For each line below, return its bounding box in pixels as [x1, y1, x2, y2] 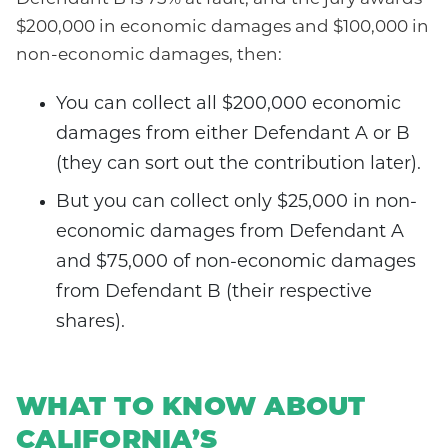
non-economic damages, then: [16, 47, 282, 65]
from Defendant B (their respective [56, 283, 372, 303]
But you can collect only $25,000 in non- [56, 193, 417, 213]
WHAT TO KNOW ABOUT [16, 395, 366, 423]
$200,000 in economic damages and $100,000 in [16, 19, 429, 37]
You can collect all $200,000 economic [56, 95, 401, 115]
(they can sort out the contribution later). [56, 155, 421, 175]
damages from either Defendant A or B [56, 125, 410, 145]
